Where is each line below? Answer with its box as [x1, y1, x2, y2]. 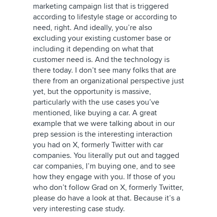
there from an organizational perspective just [33, 76, 184, 86]
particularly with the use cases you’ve [33, 97, 159, 107]
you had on [33, 140, 73, 150]
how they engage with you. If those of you [33, 172, 175, 182]
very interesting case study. [33, 204, 125, 214]
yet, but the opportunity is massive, [33, 87, 151, 96]
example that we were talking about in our [33, 119, 175, 128]
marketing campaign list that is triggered [33, 1, 169, 11]
